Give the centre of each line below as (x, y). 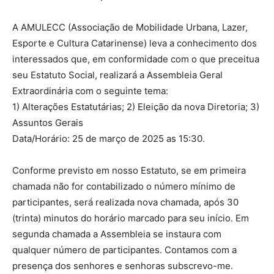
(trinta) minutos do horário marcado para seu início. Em (131, 218)
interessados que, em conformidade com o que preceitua (136, 59)
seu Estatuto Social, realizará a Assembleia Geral (117, 75)
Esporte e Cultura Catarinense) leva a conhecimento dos (135, 43)
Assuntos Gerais (48, 123)
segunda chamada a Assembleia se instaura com (117, 234)
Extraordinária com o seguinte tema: (90, 91)
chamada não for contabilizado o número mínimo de (124, 186)
